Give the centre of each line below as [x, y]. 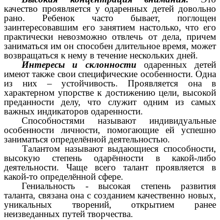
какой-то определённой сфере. [64, 176]
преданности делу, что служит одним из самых [110, 102]
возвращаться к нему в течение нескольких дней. [101, 55]
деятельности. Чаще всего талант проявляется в [110, 167]
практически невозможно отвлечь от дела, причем [110, 36]
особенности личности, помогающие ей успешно [110, 130]
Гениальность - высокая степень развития [119, 186]
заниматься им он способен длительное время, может [110, 46]
